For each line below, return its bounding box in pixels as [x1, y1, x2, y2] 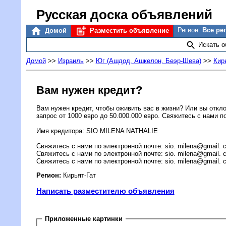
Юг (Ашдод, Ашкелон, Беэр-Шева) [95, 57, 201, 65]
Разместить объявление [87, 27, 169, 34]
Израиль [58, 57, 84, 65]
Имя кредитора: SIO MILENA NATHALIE [36, 127, 158, 135]
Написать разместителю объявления [36, 187, 175, 196]
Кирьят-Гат [61, 171, 96, 179]
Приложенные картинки [43, 215, 125, 223]
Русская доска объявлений [36, 8, 212, 22]
